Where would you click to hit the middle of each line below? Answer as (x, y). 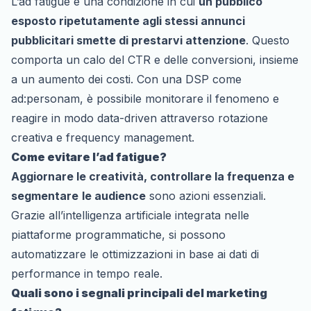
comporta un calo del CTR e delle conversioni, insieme (155, 59)
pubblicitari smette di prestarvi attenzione (128, 40)
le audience (114, 195)
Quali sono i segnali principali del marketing (139, 293)
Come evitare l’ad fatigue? (89, 157)
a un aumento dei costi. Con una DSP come (126, 79)
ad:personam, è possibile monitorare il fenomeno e (145, 98)
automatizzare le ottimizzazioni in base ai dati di (135, 254)
